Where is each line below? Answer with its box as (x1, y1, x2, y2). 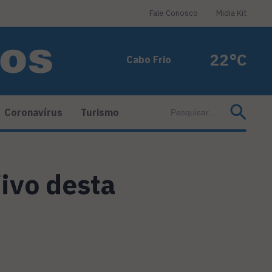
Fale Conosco (149, 8, 198, 18)
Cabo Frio (126, 53, 171, 66)
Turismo (81, 106, 119, 119)
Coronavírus (4, 106, 63, 119)
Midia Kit (216, 8, 246, 18)
